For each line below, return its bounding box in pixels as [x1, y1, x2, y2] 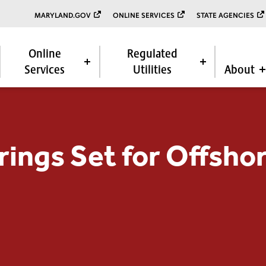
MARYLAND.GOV [34, 11, 91, 20]
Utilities [132, 62, 172, 77]
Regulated [126, 46, 178, 61]
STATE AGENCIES [197, 11, 254, 20]
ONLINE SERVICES [113, 11, 175, 20]
